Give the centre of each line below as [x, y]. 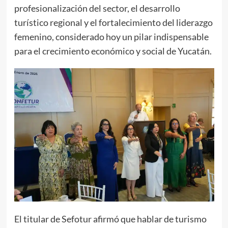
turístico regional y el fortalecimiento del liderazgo [113, 22]
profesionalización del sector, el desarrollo [97, 8]
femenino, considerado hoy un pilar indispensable [111, 36]
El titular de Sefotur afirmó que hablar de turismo [110, 219]
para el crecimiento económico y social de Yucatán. [113, 51]
